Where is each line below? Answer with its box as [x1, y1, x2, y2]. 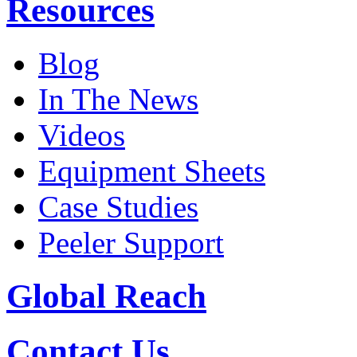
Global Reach [6, 277, 206, 315]
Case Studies [38, 189, 198, 224]
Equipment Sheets [38, 153, 265, 188]
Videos [38, 117, 125, 152]
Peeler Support [38, 225, 224, 260]
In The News [38, 81, 198, 116]
